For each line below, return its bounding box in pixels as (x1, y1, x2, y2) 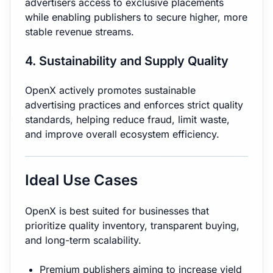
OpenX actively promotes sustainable (25, 84, 196, 96)
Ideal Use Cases (25, 171, 138, 189)
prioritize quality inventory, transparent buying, (25, 219, 239, 232)
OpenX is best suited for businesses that (25, 205, 209, 217)
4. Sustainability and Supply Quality (25, 54, 229, 68)
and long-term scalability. (25, 234, 141, 246)
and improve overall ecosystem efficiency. (25, 128, 219, 140)
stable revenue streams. (25, 26, 134, 38)
